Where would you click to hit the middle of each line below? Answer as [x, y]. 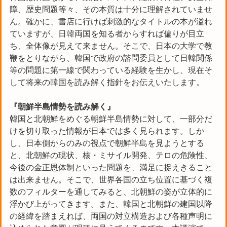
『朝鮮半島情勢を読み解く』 [62, 106]
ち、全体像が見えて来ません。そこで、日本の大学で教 [111, 46]
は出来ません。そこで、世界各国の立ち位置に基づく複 [111, 179]
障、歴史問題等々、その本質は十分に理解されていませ [111, 9]
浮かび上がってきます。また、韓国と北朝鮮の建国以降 [111, 204]
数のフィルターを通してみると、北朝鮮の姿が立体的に [111, 192]
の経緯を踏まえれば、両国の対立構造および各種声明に [111, 216]
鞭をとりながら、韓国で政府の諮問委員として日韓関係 [111, 58]
